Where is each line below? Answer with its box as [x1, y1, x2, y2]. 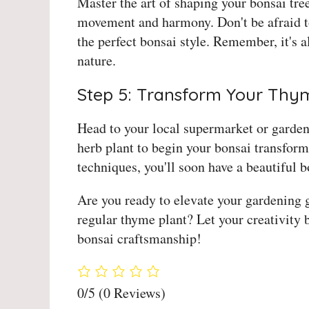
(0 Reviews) [99, 283, 166, 302]
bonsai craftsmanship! [77, 229, 201, 248]
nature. [77, 51, 116, 70]
